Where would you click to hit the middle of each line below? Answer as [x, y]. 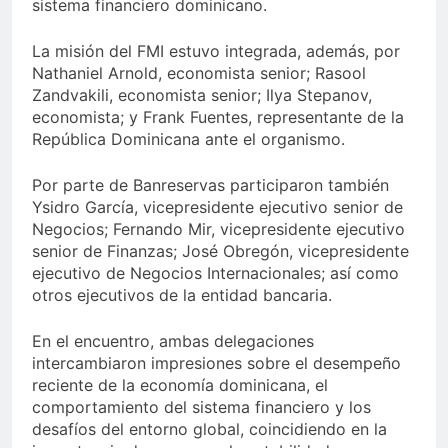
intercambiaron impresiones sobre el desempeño [216, 363]
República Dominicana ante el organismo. [188, 139]
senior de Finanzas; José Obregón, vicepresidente [220, 251]
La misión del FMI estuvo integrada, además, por [216, 51]
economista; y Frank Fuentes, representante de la [218, 117]
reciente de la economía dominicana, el [180, 385]
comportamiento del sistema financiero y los [201, 407]
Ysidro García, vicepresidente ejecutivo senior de [217, 207]
